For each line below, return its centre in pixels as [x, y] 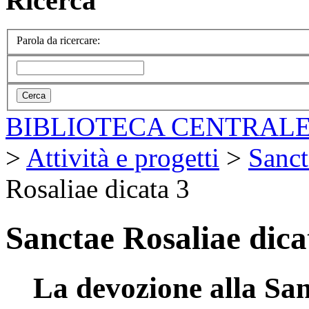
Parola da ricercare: [58, 40]
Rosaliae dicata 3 [98, 189]
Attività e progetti [123, 158]
